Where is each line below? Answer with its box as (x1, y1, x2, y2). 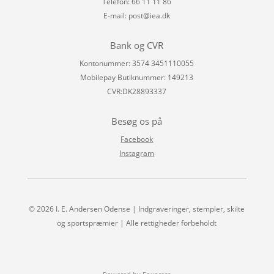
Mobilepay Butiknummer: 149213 (80, 72, 194, 83)
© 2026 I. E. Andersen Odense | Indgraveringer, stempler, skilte (29, 203, 245, 214)
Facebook (120, 133, 154, 144)
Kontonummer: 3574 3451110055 (80, 57, 194, 68)
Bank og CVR (110, 39, 164, 51)
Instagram (119, 147, 155, 158)
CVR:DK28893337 (107, 86, 167, 97)
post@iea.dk (128, 10, 171, 21)
